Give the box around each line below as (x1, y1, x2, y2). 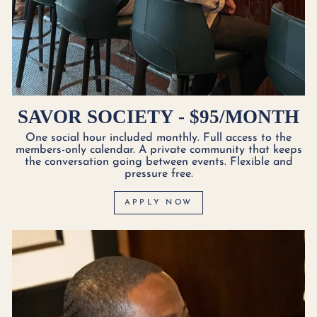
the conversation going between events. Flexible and (24, 156, 293, 168)
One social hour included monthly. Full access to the (25, 132, 292, 144)
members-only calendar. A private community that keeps (15, 144, 302, 156)
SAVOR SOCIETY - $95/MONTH (18, 105, 299, 127)
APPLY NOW (124, 199, 193, 207)
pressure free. (124, 168, 193, 180)
